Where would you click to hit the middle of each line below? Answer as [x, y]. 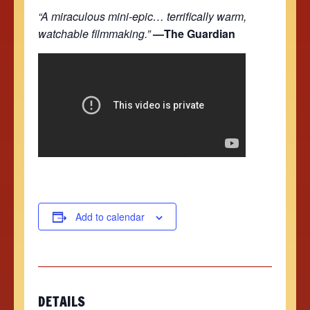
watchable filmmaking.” [94, 33]
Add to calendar [110, 216]
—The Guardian [194, 33]
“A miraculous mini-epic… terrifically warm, [142, 16]
